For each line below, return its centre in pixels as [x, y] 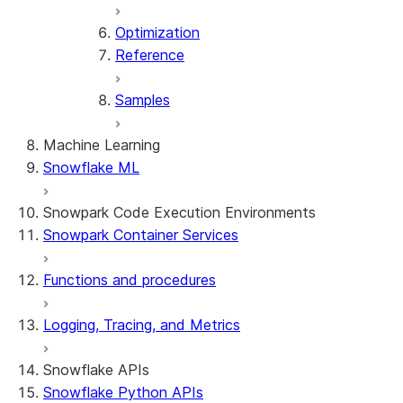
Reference [150, 55]
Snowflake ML [91, 167]
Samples [143, 100]
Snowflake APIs [96, 370]
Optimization [157, 32]
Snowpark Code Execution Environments [179, 212]
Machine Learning [102, 145]
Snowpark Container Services [141, 235]
